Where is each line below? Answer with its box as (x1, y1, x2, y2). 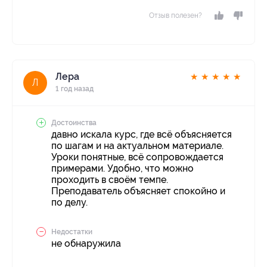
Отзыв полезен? (149, 11, 202, 20)
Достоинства (51, 119, 97, 128)
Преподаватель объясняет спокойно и (51, 185, 225, 197)
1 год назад (55, 85, 94, 94)
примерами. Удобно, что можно (51, 163, 194, 175)
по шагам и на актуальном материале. (51, 140, 223, 152)
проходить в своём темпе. (51, 174, 168, 186)
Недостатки (51, 228, 92, 237)
